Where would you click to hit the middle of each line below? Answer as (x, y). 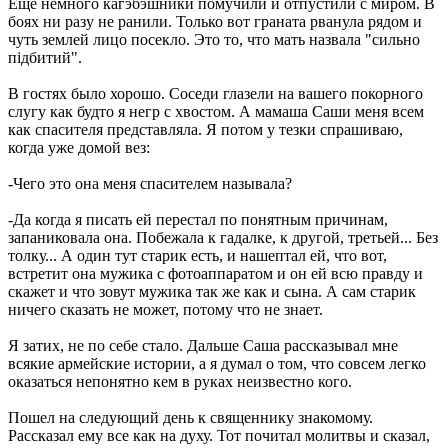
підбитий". (45, 57)
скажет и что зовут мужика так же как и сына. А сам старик (212, 291)
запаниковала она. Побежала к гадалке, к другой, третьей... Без (223, 237)
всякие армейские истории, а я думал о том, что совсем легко (217, 363)
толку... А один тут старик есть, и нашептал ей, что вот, (197, 255)
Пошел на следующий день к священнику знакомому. (190, 417)
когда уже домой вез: (79, 147)
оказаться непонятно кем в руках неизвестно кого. (180, 381)
